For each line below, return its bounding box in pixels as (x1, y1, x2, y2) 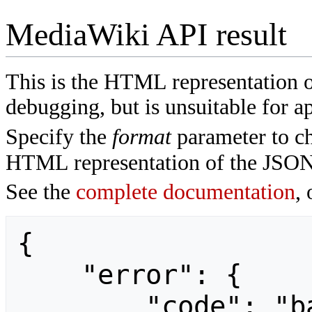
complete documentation (76, 180, 295, 205)
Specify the (6, 124, 112, 149)
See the (6, 180, 76, 205)
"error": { (17, 259, 81, 291)
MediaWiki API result (6, 17, 287, 53)
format (112, 124, 171, 149)
